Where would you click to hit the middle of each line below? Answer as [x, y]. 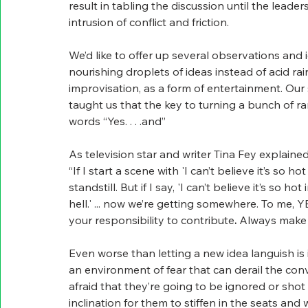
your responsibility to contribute [152, 220]
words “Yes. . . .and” [117, 121]
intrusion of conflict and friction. [149, 22]
